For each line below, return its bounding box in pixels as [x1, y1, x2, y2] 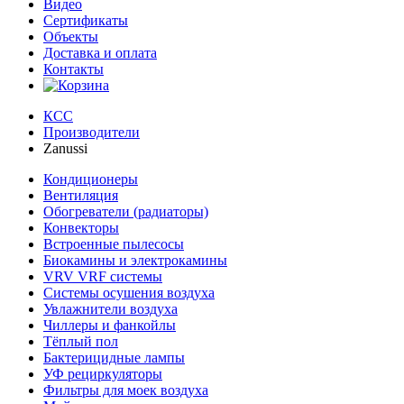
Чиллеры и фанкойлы [43, 317, 176, 333]
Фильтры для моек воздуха [43, 381, 208, 398]
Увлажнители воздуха [43, 300, 178, 317]
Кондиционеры [43, 170, 138, 187]
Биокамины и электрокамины [43, 252, 227, 268]
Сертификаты [43, 12, 128, 28]
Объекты [43, 28, 98, 44]
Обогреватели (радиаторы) [43, 203, 208, 219]
